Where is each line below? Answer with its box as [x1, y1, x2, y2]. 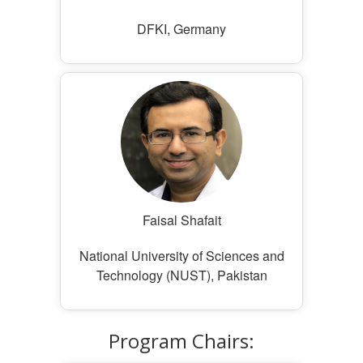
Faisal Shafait [142, 211, 221, 229]
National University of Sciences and [79, 246, 284, 265]
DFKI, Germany [137, 19, 226, 38]
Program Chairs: [109, 327, 254, 354]
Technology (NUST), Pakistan [96, 266, 267, 284]
